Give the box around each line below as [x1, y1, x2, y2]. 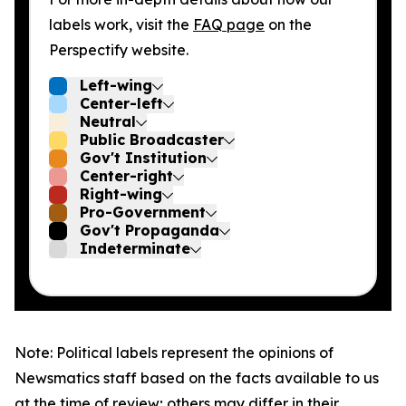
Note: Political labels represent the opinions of [14, 343, 333, 362]
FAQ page [193, 15, 265, 34]
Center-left [80, 94, 163, 112]
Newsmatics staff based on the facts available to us [14, 369, 379, 387]
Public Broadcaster [80, 130, 224, 149]
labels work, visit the [49, 15, 193, 34]
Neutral [80, 112, 136, 130]
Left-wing [80, 76, 152, 94]
